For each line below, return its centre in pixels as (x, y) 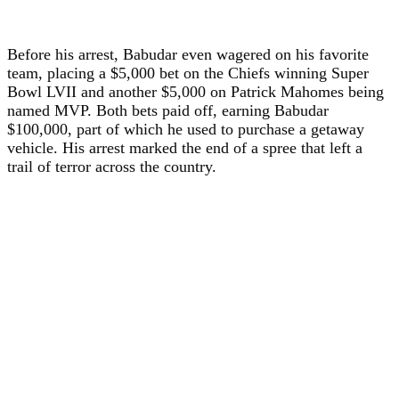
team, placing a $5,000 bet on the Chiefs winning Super (188, 73)
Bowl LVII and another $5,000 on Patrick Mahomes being (195, 91)
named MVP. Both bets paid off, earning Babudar (168, 110)
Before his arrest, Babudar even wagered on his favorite (188, 54)
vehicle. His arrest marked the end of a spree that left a (185, 147)
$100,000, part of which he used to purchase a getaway (186, 129)
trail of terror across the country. (112, 166)
